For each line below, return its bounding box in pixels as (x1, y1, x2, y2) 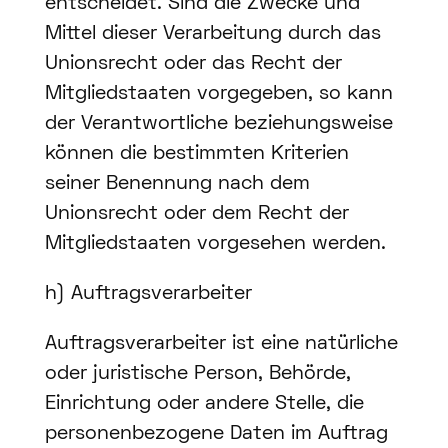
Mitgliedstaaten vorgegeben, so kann (44, 85, 393, 104)
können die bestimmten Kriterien (44, 145, 349, 164)
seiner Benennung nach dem (44, 175, 310, 194)
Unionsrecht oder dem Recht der (44, 205, 349, 224)
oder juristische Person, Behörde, (44, 365, 351, 384)
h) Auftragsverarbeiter (44, 285, 252, 304)
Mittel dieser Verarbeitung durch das (44, 25, 381, 44)
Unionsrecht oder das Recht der (44, 55, 342, 74)
